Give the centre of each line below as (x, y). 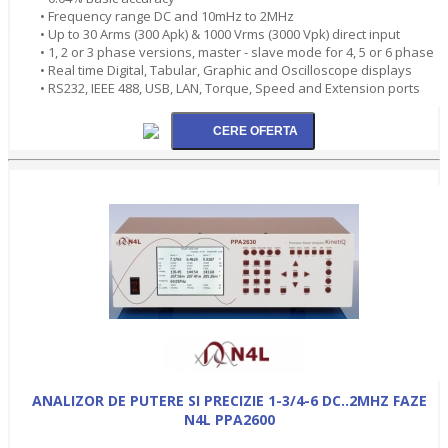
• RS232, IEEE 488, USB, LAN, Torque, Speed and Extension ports (230, 87)
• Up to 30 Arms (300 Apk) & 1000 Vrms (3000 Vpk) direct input (220, 33)
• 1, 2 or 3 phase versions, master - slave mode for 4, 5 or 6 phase (237, 51)
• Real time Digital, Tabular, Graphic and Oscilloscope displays (226, 69)
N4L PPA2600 (229, 419)
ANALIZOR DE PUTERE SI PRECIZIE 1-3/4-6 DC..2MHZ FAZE (229, 400)
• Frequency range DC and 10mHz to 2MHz (167, 15)
